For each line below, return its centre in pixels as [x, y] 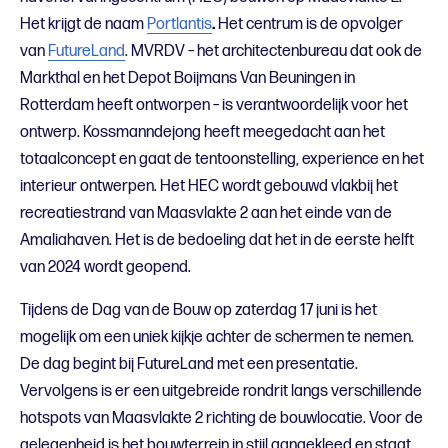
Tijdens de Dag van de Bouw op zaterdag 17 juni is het [198, 310]
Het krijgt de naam [83, 24]
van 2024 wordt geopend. [105, 267]
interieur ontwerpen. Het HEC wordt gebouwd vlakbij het [209, 186]
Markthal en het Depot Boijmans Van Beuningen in [187, 78]
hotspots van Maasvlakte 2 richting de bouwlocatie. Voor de [221, 418]
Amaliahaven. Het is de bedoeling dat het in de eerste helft [217, 240]
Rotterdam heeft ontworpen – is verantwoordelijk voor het [214, 105]
